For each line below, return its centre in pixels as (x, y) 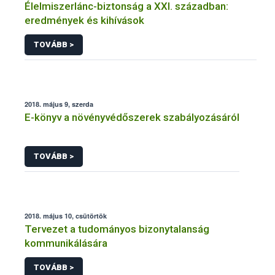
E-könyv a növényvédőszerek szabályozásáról (132, 118)
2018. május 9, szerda (59, 104)
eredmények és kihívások (84, 20)
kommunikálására (66, 243)
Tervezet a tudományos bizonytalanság (117, 229)
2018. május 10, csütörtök (66, 215)
